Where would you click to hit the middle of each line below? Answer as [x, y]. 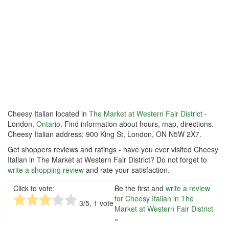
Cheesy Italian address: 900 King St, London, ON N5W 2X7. [105, 134]
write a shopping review [46, 170]
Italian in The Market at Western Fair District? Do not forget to [107, 160]
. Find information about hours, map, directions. [137, 124]
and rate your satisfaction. [127, 170]
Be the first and [140, 188]
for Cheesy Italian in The [154, 199]
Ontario [48, 124]
